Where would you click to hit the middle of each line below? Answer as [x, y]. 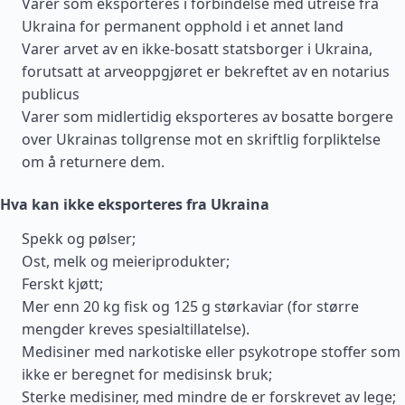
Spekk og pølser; [79, 239]
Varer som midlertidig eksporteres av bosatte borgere [207, 117]
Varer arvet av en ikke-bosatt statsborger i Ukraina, [197, 49]
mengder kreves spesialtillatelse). [136, 329]
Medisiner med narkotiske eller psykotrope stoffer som [211, 352]
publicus [51, 94]
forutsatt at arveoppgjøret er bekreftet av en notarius [206, 71]
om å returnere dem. [93, 162]
